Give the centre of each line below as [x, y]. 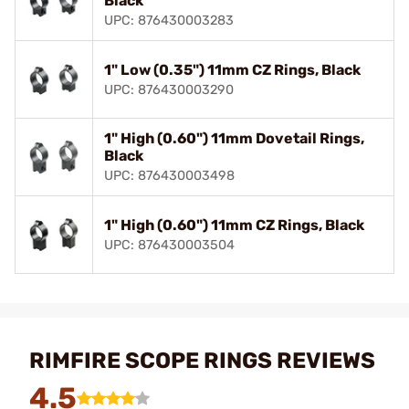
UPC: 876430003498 [169, 175]
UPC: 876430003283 [169, 20]
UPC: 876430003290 [169, 89]
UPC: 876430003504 [169, 245]
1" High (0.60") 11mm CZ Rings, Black [234, 225]
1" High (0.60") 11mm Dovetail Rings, [234, 138]
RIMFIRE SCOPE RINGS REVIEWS [202, 360]
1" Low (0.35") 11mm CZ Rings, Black [232, 69]
